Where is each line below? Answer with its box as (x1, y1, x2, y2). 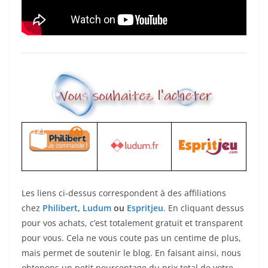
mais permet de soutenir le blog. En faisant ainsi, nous (22, 247, 241, 259)
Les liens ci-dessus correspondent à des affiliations (22, 187, 226, 199)
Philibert (42, 202, 78, 214)
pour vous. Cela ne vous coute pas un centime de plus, (22, 232, 241, 244)
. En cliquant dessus (163, 202, 244, 214)
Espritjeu (127, 202, 163, 214)
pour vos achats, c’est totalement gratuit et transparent (22, 217, 243, 229)
